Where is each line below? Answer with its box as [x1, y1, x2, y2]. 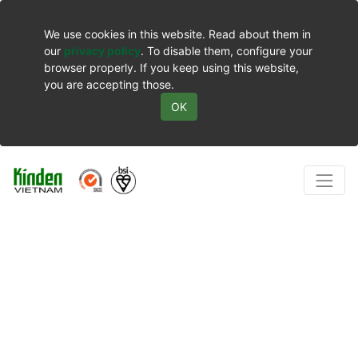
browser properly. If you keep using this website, [44, 61, 299, 74]
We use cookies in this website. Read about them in [44, 27, 311, 41]
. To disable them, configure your [141, 44, 312, 58]
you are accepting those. [44, 78, 174, 91]
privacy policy [64, 44, 141, 58]
